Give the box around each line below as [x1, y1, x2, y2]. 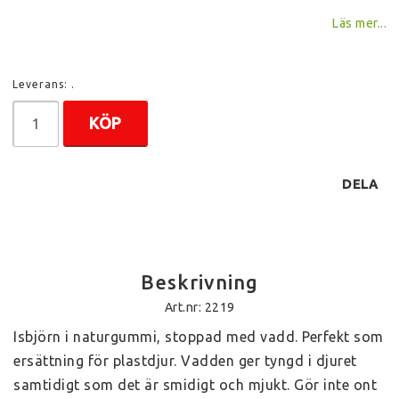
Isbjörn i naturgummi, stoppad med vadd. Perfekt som [13, 328, 384, 345]
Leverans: [12, 77, 71, 90]
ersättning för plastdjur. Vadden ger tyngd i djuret [13, 352, 357, 369]
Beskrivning [141, 270, 258, 293]
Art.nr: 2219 [164, 299, 235, 314]
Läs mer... [331, 15, 387, 30]
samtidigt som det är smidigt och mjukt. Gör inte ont [13, 376, 377, 393]
